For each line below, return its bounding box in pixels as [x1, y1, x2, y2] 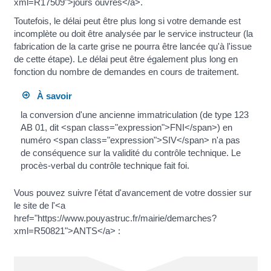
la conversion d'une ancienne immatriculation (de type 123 [20, 109, 249, 120]
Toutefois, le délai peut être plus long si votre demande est [13, 16, 241, 27]
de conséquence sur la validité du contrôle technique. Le [20, 148, 241, 158]
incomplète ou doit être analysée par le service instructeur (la [13, 28, 253, 39]
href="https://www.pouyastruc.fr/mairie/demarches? [13, 213, 217, 224]
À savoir [29, 90, 72, 101]
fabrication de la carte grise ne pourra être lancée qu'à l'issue [13, 41, 252, 52]
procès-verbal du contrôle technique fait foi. [20, 160, 189, 171]
